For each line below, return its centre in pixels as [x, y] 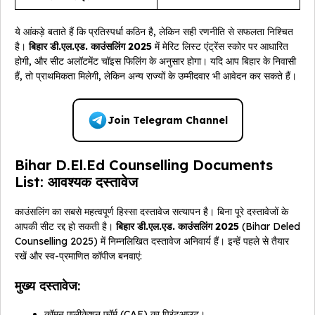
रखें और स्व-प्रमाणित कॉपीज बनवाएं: [78, 256]
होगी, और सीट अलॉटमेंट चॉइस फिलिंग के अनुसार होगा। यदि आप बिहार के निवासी [155, 62]
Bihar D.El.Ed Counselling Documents [144, 165]
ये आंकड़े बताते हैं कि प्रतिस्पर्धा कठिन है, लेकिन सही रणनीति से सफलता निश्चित [154, 32]
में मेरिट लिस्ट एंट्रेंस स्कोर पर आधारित [220, 47]
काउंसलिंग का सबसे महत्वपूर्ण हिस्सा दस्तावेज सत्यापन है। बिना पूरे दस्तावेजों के [152, 212]
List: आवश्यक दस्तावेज [76, 182]
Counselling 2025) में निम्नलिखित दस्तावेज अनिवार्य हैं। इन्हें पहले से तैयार [152, 242]
